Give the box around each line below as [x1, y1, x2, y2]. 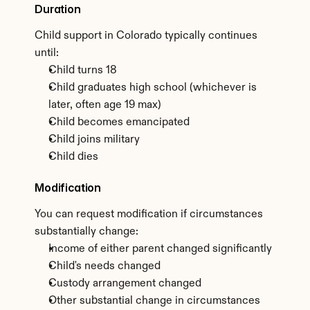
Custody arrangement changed [48, 278, 201, 289]
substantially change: [35, 226, 138, 237]
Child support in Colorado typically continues [35, 30, 257, 42]
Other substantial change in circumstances [48, 295, 260, 307]
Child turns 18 [48, 65, 117, 76]
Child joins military [48, 134, 140, 145]
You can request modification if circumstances [35, 209, 263, 220]
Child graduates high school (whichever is [48, 82, 257, 93]
